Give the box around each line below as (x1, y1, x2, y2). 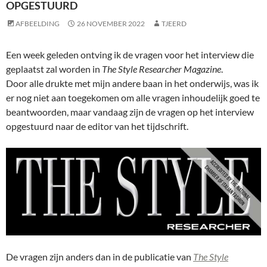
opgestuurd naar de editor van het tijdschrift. (6, 120, 188, 132)
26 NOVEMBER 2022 (77, 19, 145, 29)
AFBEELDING (15, 19, 60, 29)
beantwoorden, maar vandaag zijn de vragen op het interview (6, 106, 254, 118)
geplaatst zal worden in (6, 63, 102, 75)
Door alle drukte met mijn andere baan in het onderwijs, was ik (6, 77, 259, 89)
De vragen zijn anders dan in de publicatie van (6, 251, 193, 263)
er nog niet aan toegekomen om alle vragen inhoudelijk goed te (6, 92, 260, 104)
